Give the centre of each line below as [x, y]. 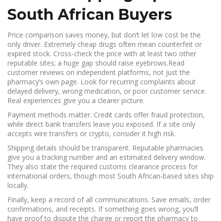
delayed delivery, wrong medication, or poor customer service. [107, 91]
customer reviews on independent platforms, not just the [99, 72]
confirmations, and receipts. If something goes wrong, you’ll [103, 209]
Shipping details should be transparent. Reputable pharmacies [105, 148]
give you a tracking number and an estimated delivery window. [107, 157]
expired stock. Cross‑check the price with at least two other [102, 54]
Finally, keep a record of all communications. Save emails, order [109, 200]
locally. [18, 185]
